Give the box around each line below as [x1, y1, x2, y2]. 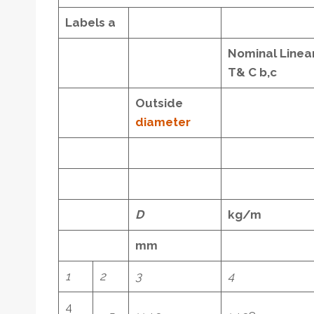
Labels [64, 15, 108, 29]
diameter [135, 114, 191, 129]
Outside [135, 95, 183, 110]
